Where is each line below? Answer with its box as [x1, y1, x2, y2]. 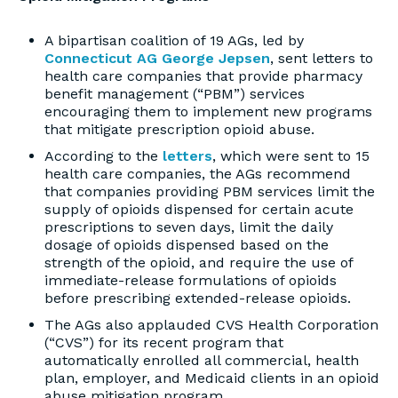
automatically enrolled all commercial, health [44, 352, 359, 369]
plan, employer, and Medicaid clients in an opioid [44, 370, 379, 386]
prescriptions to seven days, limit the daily [44, 219, 333, 235]
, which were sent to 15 [212, 147, 370, 164]
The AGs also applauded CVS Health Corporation [44, 316, 378, 333]
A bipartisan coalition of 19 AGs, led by [44, 32, 304, 49]
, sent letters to [270, 50, 373, 67]
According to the [44, 147, 163, 164]
